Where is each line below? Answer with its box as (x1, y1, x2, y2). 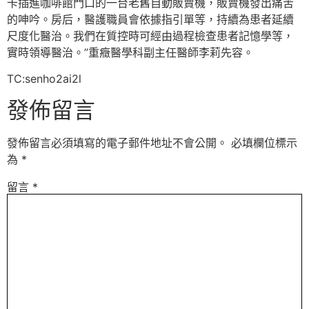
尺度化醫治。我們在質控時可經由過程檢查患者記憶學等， (7, 28, 294, 43)
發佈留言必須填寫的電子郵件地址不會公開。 (7, 135, 228, 150)
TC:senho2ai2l (7, 72, 81, 86)
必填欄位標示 (231, 135, 297, 150)
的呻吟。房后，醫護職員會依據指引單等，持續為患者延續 (7, 12, 294, 26)
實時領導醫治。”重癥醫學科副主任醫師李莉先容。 (7, 45, 254, 59)
